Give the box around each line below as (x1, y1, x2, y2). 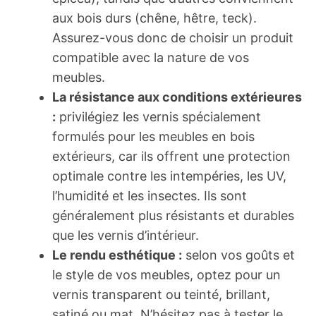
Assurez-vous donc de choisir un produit (52, 30, 293, 45)
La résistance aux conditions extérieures (52, 90, 302, 104)
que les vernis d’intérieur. (52, 228, 199, 243)
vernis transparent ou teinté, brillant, (52, 287, 270, 302)
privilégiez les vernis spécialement (56, 109, 261, 124)
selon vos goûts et (182, 248, 295, 262)
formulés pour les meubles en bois (52, 129, 255, 144)
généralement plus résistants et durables (52, 208, 294, 223)
